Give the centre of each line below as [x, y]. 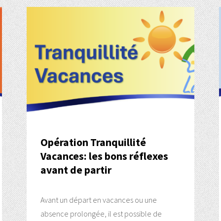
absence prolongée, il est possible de [101, 214]
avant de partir [76, 170]
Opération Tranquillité [93, 143]
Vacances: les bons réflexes [104, 156]
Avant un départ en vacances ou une [98, 200]
